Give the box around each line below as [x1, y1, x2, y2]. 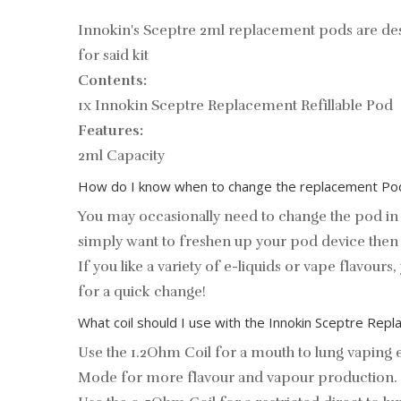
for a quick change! [78, 283, 206, 301]
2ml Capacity [78, 147, 165, 165]
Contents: [78, 72, 147, 90]
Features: [78, 122, 143, 140]
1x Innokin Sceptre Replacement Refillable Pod [78, 97, 393, 115]
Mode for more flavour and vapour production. [78, 369, 397, 387]
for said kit [78, 47, 149, 64]
